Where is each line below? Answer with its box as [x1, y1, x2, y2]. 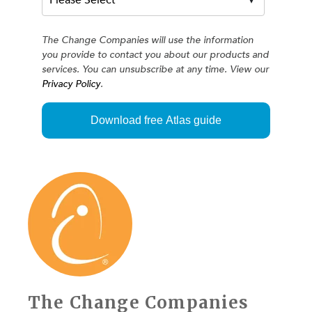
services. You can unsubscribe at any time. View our [42, 62, 269, 76]
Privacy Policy [42, 77, 100, 91]
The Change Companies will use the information [42, 33, 253, 47]
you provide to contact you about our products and [42, 47, 269, 61]
